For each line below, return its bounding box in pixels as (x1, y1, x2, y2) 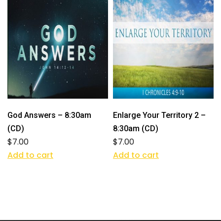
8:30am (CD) (113, 123, 158, 133)
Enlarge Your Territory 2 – (113, 110, 206, 120)
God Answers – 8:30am (7, 110, 91, 120)
